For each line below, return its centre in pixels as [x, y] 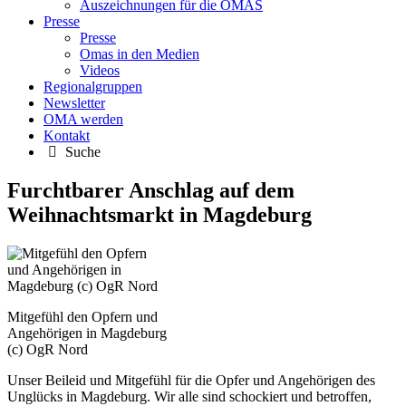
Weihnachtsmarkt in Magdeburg [159, 214]
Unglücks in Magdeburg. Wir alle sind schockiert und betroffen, [189, 396]
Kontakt [67, 135]
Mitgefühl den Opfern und [82, 316]
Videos [100, 70]
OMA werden [83, 119]
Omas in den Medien [140, 53]
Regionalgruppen [93, 86]
